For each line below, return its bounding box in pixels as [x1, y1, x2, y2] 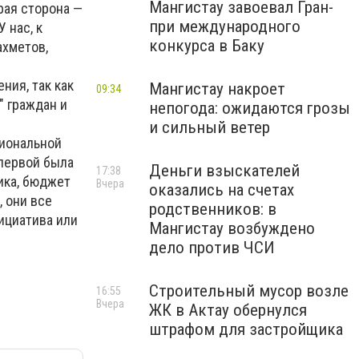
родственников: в [149, 200, 276, 219]
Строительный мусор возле [149, 281, 349, 301]
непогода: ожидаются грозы [149, 99, 350, 118]
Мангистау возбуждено [149, 219, 315, 238]
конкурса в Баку [149, 36, 264, 55]
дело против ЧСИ [149, 238, 275, 257]
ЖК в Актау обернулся [149, 301, 307, 320]
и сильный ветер [149, 118, 270, 137]
